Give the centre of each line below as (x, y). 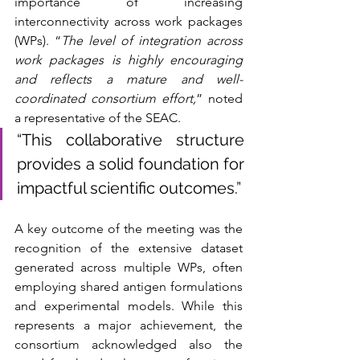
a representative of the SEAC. (99, 118)
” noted (219, 99)
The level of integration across (152, 41)
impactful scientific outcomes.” (129, 188)
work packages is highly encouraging (129, 60)
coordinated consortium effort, (105, 99)
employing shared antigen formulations (129, 287)
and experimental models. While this (129, 306)
